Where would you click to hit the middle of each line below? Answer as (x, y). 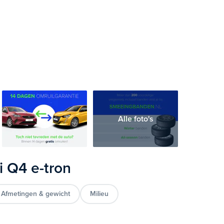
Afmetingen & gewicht (36, 193)
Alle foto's (135, 119)
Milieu (99, 193)
